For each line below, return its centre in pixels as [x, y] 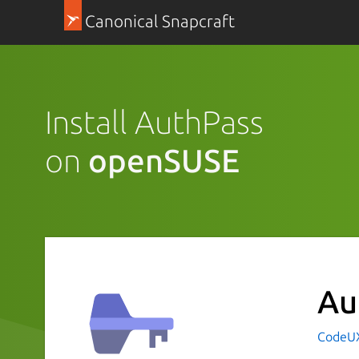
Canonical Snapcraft [159, 21]
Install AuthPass [154, 122]
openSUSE [164, 160]
